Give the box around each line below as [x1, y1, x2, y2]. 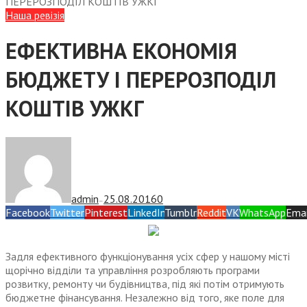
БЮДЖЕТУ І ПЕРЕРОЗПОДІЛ [5, 65, 276, 95]
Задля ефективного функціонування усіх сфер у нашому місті [5, 249, 290, 264]
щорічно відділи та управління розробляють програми [5, 263, 260, 278]
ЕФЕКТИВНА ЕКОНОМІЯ [5, 36, 237, 66]
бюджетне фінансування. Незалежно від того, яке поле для [5, 291, 284, 305]
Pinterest [84, 206, 127, 220]
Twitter [50, 206, 84, 220]
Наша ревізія [5, 8, 64, 22]
